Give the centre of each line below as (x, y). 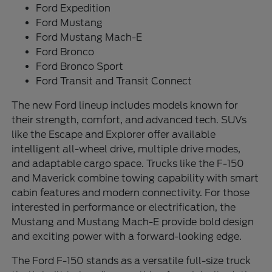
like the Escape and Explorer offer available (114, 134)
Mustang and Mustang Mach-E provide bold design (133, 222)
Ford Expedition (73, 8)
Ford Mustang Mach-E (89, 37)
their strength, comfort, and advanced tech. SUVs (129, 120)
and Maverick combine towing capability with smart (135, 178)
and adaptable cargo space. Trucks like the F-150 (128, 163)
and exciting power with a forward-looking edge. (127, 236)
